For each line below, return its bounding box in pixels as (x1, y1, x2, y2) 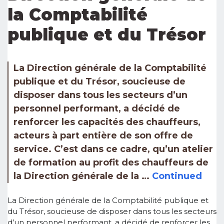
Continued (152, 170, 202, 181)
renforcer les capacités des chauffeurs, (13, 116, 200, 127)
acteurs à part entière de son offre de (13, 129, 193, 141)
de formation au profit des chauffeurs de (13, 156, 208, 168)
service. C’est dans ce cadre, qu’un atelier (13, 143, 213, 154)
